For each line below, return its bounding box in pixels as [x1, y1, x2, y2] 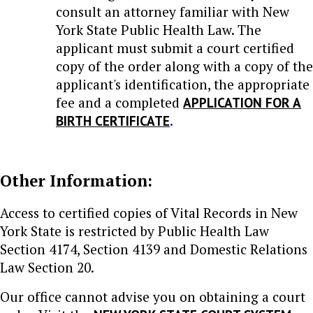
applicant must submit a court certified [56, 38, 294, 57]
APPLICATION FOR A [183, 93, 301, 111]
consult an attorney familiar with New [56, 2, 289, 20]
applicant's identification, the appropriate [56, 75, 310, 93]
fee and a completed [56, 93, 183, 111]
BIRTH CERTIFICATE [56, 111, 170, 129]
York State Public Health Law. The [56, 20, 261, 38]
